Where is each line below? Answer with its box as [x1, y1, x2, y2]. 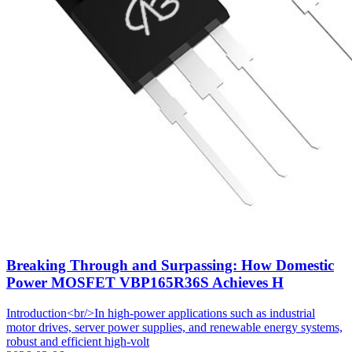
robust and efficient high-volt [6, 334, 149, 348]
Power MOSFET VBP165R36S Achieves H [6, 273, 284, 291]
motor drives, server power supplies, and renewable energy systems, [6, 320, 343, 334]
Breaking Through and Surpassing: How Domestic [6, 256, 334, 273]
